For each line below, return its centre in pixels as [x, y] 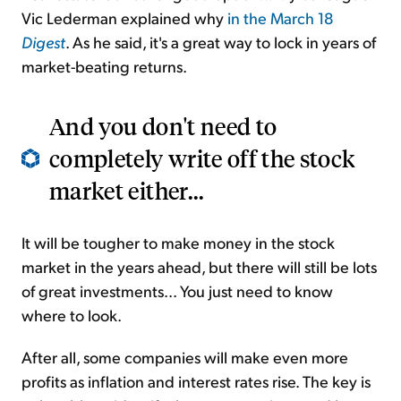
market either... [127, 191]
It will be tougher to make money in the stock [178, 243]
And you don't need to [163, 126]
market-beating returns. [104, 66]
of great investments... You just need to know [177, 291]
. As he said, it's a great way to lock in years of [221, 42]
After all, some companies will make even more [185, 357]
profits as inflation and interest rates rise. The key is [196, 381]
